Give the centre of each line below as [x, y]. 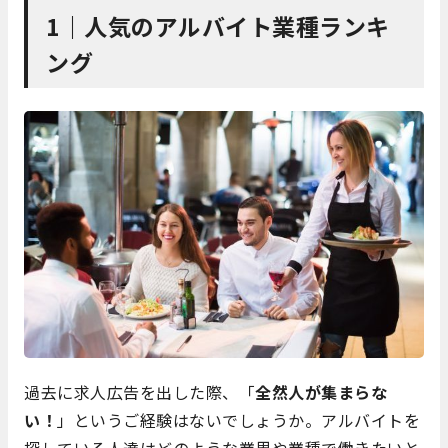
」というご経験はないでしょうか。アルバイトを [238, 420]
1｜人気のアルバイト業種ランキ [218, 26]
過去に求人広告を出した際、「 [139, 392]
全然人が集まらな [321, 392]
